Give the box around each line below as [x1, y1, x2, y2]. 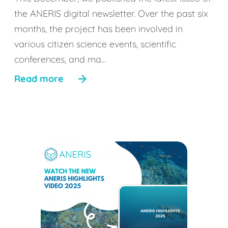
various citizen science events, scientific [14, 38, 176, 50]
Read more [14, 73, 64, 84]
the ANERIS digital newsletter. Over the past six [14, 8, 208, 19]
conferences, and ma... [14, 53, 106, 65]
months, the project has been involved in [14, 23, 183, 35]
